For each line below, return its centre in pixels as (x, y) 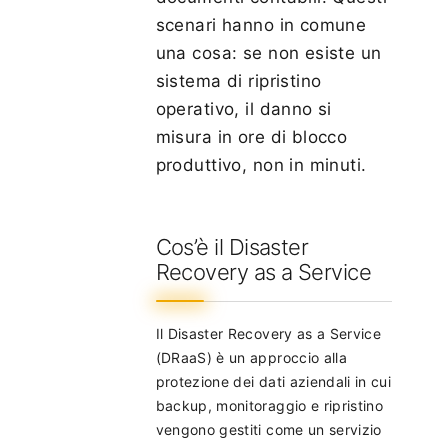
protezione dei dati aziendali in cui (273, 381)
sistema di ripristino (238, 80)
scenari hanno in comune (261, 24)
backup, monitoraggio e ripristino (269, 405)
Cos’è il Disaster (232, 246)
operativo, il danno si (243, 108)
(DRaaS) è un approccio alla (251, 357)
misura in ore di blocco (251, 136)
